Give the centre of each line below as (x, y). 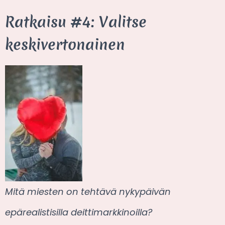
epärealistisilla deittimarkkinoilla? (79, 212)
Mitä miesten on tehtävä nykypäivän (88, 192)
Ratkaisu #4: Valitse (76, 22)
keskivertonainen (65, 44)
